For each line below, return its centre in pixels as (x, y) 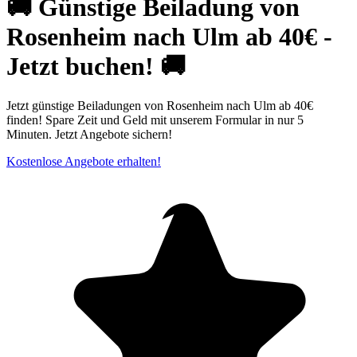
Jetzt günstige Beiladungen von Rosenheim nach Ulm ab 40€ (160, 105)
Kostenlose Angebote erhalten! (84, 161)
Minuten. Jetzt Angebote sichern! (89, 134)
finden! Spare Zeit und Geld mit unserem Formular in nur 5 (155, 120)
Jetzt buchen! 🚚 (96, 67)
